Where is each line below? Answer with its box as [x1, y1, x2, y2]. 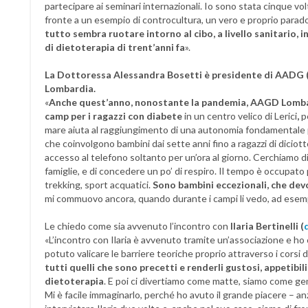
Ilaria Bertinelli [230, 220, 298, 232]
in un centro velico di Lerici [182, 110, 297, 122]
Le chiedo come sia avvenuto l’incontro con [45, 220, 230, 232]
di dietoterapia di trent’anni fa [45, 41, 185, 53]
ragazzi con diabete [93, 110, 182, 122]
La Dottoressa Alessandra [45, 69, 165, 80]
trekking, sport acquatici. [45, 179, 153, 190]
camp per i [45, 110, 91, 122]
